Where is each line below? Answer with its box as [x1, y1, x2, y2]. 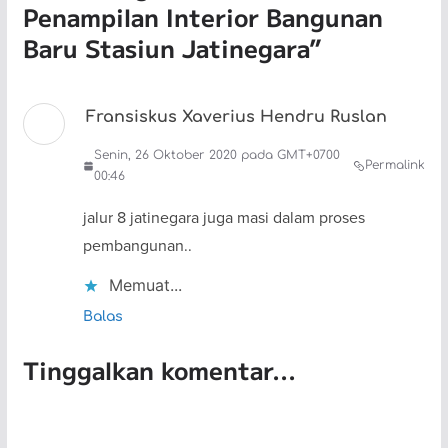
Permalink [365, 158, 426, 173]
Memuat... [108, 274, 182, 295]
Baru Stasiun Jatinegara [22, 29, 309, 65]
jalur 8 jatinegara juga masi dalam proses [82, 205, 365, 228]
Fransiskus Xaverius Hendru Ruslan [85, 107, 387, 126]
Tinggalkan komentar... [22, 351, 296, 387]
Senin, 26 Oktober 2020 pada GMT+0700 [93, 147, 340, 162]
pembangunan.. [82, 233, 192, 256]
